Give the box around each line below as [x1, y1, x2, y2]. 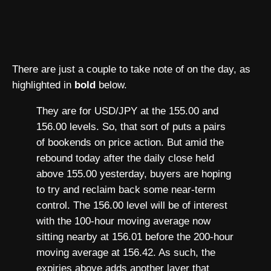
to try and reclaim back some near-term [36, 183, 215, 195]
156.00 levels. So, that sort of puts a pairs [36, 120, 226, 132]
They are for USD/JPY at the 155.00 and [36, 105, 218, 117]
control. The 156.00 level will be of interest [36, 199, 227, 211]
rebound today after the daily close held [36, 152, 214, 164]
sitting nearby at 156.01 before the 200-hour [36, 230, 233, 243]
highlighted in [12, 79, 74, 91]
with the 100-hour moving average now [36, 215, 211, 227]
